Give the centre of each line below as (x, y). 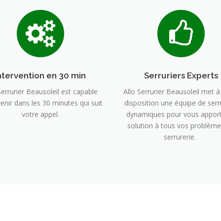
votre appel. (40, 114)
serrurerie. (181, 137)
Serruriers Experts (181, 75)
